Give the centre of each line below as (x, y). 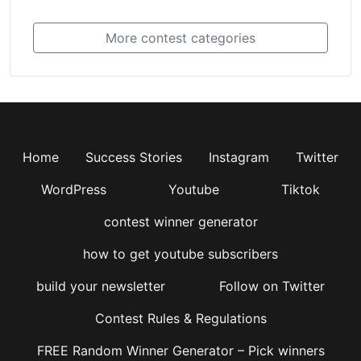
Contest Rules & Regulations (180, 318)
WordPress (73, 189)
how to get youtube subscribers (180, 253)
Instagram (239, 157)
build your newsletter (101, 286)
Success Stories (134, 157)
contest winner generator (180, 221)
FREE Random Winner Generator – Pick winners (180, 350)
